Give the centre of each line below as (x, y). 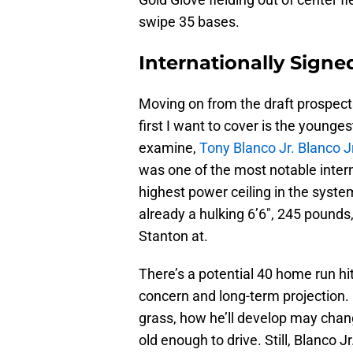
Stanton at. (173, 236)
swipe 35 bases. (189, 22)
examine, (169, 148)
